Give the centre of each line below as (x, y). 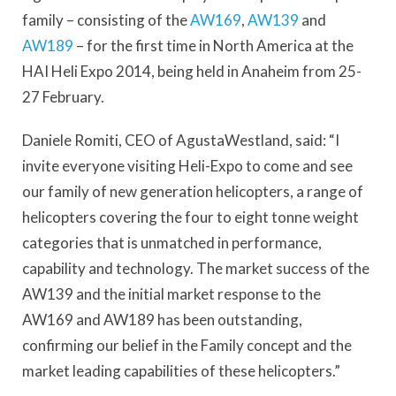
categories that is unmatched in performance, (172, 243)
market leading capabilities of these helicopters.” (181, 371)
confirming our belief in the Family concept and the (187, 346)
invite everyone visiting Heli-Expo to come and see (187, 166)
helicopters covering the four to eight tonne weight (190, 217)
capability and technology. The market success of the (196, 269)
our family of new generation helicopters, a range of (193, 192)
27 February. (63, 96)
